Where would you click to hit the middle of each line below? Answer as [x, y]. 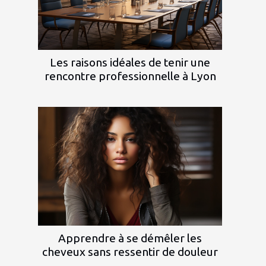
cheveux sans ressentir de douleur [130, 251]
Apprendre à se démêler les [130, 238]
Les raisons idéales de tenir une [130, 62]
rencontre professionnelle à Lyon [130, 76]
